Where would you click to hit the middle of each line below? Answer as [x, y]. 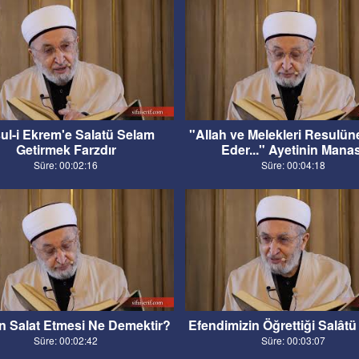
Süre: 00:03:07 [293, 340]
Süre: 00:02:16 [66, 165]
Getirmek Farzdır [66, 150]
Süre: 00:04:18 [293, 165]
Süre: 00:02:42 [66, 340]
